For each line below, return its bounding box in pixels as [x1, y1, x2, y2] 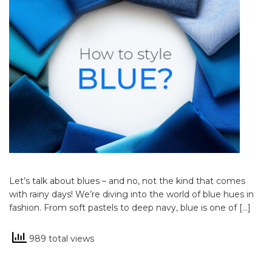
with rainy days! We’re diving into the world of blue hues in [9, 189, 254, 200]
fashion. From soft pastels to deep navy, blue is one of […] [9, 202, 251, 213]
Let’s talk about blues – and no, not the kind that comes [9, 175, 245, 186]
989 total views [27, 233, 94, 244]
